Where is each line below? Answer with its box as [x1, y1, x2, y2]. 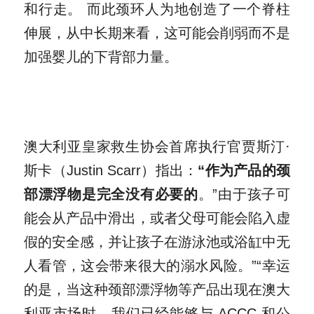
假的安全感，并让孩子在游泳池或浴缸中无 [24, 233, 290, 250]
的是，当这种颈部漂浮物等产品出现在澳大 [24, 281, 290, 297]
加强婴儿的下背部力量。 [24, 48, 178, 64]
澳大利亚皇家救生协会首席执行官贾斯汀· [24, 138, 290, 154]
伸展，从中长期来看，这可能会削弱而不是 [24, 25, 290, 41]
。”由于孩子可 [198, 186, 291, 202]
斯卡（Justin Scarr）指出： [24, 162, 198, 178]
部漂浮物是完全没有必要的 [24, 186, 198, 202]
